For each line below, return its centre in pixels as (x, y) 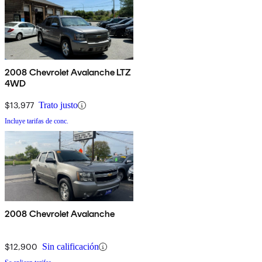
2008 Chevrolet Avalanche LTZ (68, 73)
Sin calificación (70, 247)
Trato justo (58, 105)
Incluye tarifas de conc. (37, 121)
